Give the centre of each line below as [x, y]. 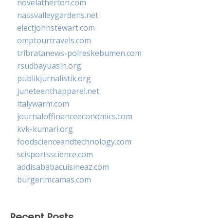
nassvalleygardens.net [58, 15]
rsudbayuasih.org [49, 65]
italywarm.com [43, 103]
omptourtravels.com [54, 40]
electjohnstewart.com [56, 27]
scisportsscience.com [55, 154]
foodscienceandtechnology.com [74, 141]
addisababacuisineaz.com [63, 167]
